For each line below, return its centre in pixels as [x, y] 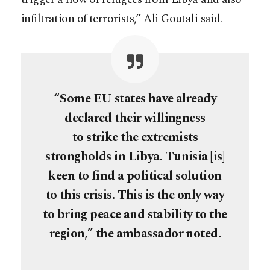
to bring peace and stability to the [135, 214]
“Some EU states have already [135, 99]
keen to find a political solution [135, 176]
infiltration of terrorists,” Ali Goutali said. [122, 19]
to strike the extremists [135, 137]
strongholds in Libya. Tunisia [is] [135, 156]
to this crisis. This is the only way [135, 195]
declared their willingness [135, 118]
